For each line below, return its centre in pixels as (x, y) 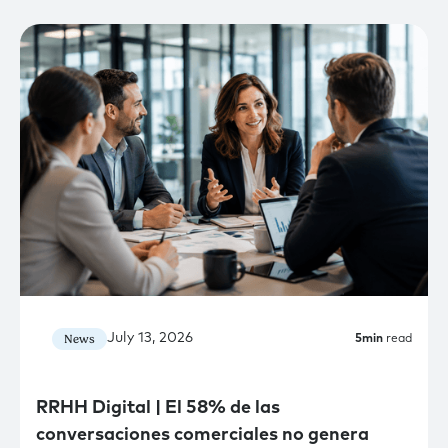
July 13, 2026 (150, 338)
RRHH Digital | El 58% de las (158, 407)
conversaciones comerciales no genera (202, 434)
